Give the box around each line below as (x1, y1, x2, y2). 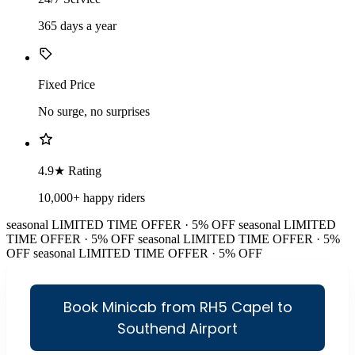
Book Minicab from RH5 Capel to (63, 297, 292, 318)
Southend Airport (117, 319, 238, 339)
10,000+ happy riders (38, 191, 145, 205)
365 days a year (38, 19, 116, 33)
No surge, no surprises (38, 105, 150, 119)
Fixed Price (38, 78, 95, 92)
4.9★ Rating (38, 164, 101, 178)
